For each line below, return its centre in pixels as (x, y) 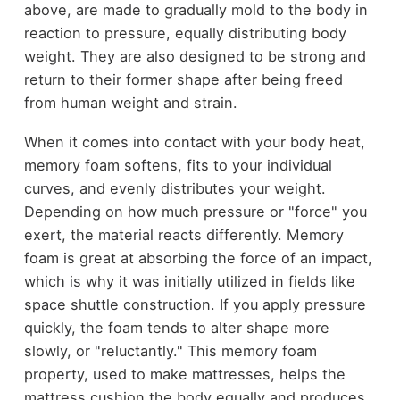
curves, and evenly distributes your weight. (175, 189)
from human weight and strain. (130, 102)
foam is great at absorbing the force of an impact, (198, 258)
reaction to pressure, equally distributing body (185, 33)
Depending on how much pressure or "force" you (195, 212)
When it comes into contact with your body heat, (194, 142)
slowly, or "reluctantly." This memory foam (170, 351)
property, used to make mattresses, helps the (184, 375)
